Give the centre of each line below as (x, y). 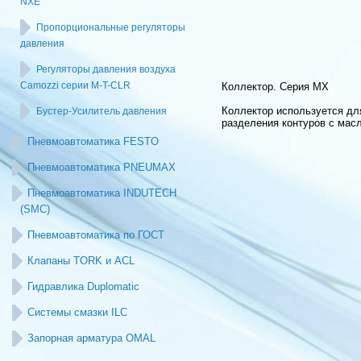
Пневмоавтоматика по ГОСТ (96, 235)
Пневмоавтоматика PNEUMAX (102, 167)
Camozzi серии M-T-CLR (75, 85)
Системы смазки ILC (77, 312)
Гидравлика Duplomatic (83, 286)
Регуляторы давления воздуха (106, 69)
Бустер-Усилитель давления (102, 111)
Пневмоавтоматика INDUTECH (102, 193)
